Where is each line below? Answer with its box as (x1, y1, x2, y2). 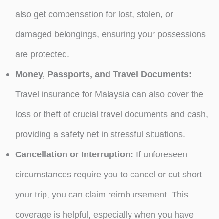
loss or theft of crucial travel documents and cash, (15, 109, 208, 119)
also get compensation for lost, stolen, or (15, 8, 173, 19)
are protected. (15, 48, 69, 59)
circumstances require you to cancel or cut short (15, 169, 202, 179)
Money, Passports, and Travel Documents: (15, 68, 192, 79)
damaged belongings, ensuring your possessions (15, 28, 206, 39)
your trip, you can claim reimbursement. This (15, 189, 188, 199)
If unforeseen (133, 149, 187, 159)
